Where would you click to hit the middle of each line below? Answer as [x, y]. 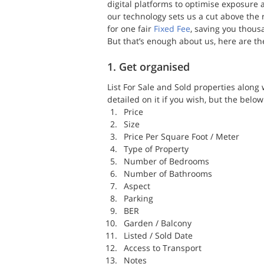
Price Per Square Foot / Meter [181, 136]
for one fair [131, 29]
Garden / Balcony [158, 223]
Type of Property [156, 149]
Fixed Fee [172, 29]
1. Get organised [148, 67]
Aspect [137, 186]
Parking [138, 198]
